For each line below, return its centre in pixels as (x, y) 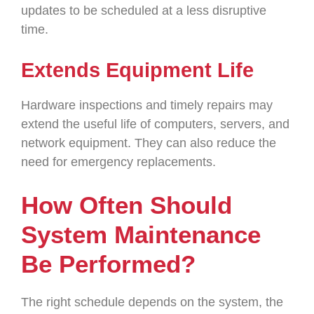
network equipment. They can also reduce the (149, 143)
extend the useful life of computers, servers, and (155, 124)
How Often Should (127, 205)
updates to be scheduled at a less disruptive (144, 11)
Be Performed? (108, 264)
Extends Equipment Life (137, 70)
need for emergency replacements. (118, 162)
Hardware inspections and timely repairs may (147, 105)
